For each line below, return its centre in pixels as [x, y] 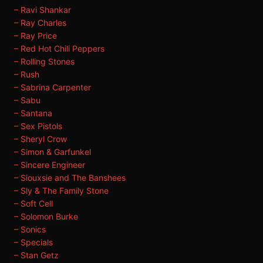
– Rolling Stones [44, 61]
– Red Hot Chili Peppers [59, 48]
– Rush [27, 74]
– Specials [33, 242]
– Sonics [30, 229]
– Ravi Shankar [43, 10]
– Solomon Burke [46, 216]
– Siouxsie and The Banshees [70, 178]
